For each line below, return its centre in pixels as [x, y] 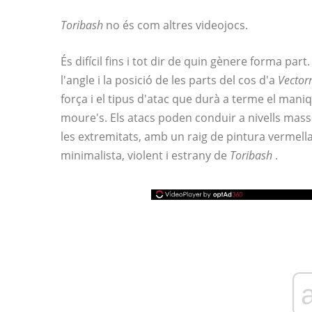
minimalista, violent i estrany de [145, 155]
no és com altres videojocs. [175, 25]
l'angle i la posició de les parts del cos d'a [169, 80]
